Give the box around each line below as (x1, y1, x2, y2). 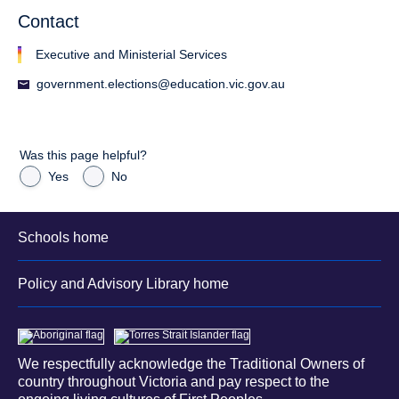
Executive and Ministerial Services (36, 46, 227, 61)
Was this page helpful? (20, 147, 147, 162)
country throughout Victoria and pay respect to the (18, 373, 330, 389)
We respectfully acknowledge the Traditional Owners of (18, 355, 364, 371)
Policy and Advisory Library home (18, 275, 229, 291)
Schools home (18, 230, 109, 246)
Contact (18, 11, 79, 31)
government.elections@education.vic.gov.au (37, 76, 285, 91)
